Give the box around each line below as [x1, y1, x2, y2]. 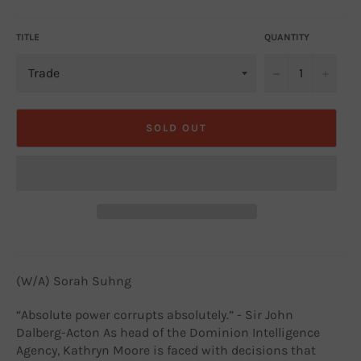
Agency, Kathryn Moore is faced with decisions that [16, 342, 316, 358]
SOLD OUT [146, 122, 207, 135]
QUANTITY [264, 31, 309, 43]
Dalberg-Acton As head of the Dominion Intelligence [16, 324, 320, 340]
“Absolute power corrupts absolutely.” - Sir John [16, 306, 293, 322]
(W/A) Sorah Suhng [16, 272, 131, 288]
